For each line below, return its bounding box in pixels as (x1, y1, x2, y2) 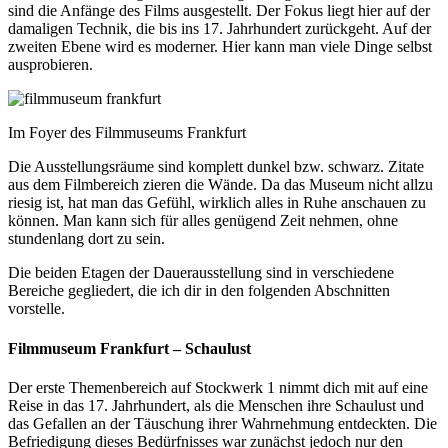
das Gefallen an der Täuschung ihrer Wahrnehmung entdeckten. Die (8, 414, 437, 432)
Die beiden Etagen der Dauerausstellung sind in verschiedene (8, 264, 394, 282)
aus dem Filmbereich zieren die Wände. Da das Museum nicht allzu (8, 176, 433, 194)
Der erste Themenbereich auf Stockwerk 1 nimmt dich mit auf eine (8, 378, 428, 396)
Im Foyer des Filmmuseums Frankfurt (8, 124, 246, 142)
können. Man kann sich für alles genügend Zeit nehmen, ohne (8, 212, 398, 230)
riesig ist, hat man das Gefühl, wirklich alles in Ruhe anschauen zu (8, 194, 426, 212)
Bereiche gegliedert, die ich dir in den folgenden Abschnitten (8, 282, 390, 300)
